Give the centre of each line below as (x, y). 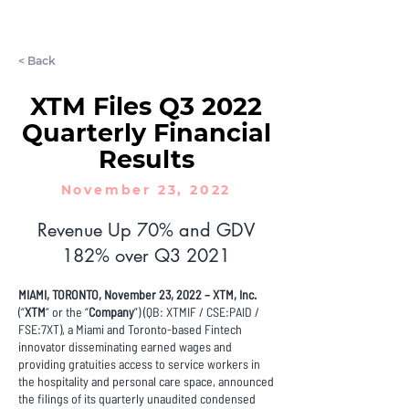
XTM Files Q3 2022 (146, 106)
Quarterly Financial (146, 133)
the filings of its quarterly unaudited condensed (137, 399)
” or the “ (67, 312)
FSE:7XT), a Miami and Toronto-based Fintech (130, 329)
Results (146, 159)
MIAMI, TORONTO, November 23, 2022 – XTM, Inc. (137, 294)
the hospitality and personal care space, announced (146, 381)
